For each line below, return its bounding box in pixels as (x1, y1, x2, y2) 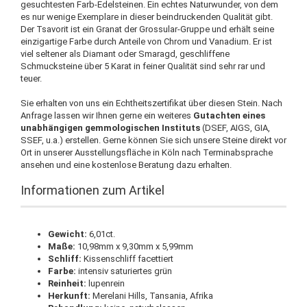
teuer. (21, 73, 42, 84)
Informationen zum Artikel (21, 183, 164, 197)
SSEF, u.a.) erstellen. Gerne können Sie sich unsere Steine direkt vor (21, 135, 286, 145)
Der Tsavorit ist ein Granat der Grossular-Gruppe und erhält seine (21, 24, 274, 34)
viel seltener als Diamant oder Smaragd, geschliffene (21, 49, 230, 59)
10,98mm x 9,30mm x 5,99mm (75, 241, 193, 251)
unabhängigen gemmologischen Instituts (21, 123, 200, 133)
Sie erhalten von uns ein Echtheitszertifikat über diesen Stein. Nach (21, 98, 282, 108)
